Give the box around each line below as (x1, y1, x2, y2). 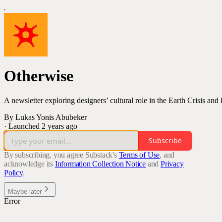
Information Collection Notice (55, 159, 146, 168)
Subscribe (149, 136, 182, 146)
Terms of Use (118, 150, 160, 159)
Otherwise (4, 67, 73, 85)
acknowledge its (4, 159, 54, 168)
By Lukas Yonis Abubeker (4, 112, 87, 121)
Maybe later (8, 187, 42, 195)
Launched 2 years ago (8, 121, 77, 130)
